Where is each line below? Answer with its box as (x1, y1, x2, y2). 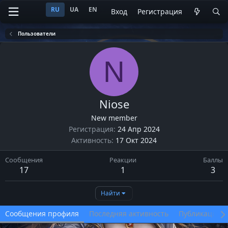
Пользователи (18, 30, 56, 37)
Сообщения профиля (5, 209, 79, 218)
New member (91, 113, 137, 123)
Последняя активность (89, 209, 168, 218)
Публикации (179, 209, 221, 218)
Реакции (109, 155, 136, 164)
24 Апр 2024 (117, 124, 160, 134)
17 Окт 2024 (116, 135, 157, 145)
